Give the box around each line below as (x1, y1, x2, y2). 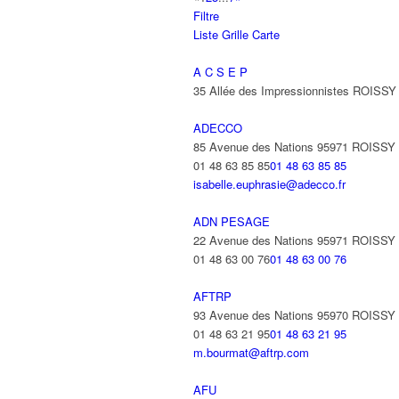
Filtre (193, 7, 219, 24)
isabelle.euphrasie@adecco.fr (193, 175, 346, 192)
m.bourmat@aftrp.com (193, 344, 309, 361)
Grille (222, 26, 248, 43)
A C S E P (193, 63, 248, 80)
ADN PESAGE (193, 213, 270, 230)
